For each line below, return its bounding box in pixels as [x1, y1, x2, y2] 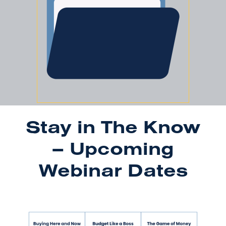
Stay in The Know [26, 115, 200, 138]
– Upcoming [52, 137, 174, 160]
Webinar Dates [38, 158, 188, 182]
